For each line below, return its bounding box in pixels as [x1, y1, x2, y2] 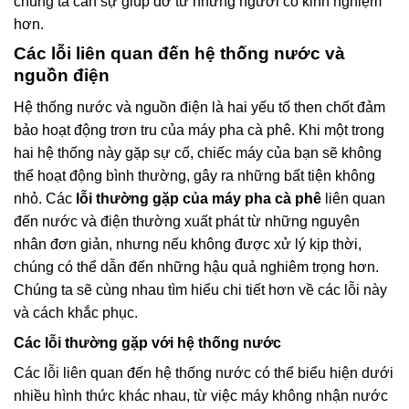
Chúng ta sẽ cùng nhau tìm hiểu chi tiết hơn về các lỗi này [14, 281, 387, 298]
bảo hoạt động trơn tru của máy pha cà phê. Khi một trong [14, 121, 384, 138]
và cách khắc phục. [14, 304, 138, 320]
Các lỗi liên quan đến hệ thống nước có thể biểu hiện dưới [14, 364, 393, 381]
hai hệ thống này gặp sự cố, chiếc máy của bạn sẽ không [14, 144, 382, 161]
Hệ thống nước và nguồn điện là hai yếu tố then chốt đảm [14, 99, 385, 115]
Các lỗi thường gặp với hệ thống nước [14, 334, 281, 351]
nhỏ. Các [14, 190, 76, 206]
